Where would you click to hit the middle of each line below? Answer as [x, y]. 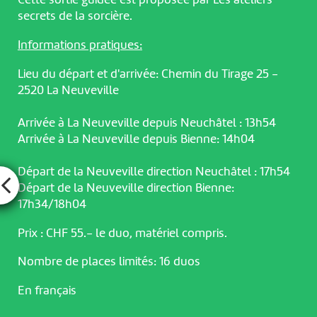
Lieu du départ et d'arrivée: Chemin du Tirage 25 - [148, 74]
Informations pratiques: [80, 45]
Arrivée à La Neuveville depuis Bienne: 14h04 [136, 139]
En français [47, 291]
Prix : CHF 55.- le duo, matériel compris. [122, 233]
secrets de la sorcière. [75, 16]
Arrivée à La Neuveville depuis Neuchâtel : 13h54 [146, 123]
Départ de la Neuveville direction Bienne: [126, 188]
